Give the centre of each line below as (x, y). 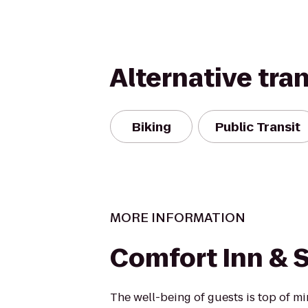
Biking (151, 126)
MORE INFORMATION (178, 218)
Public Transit (258, 126)
